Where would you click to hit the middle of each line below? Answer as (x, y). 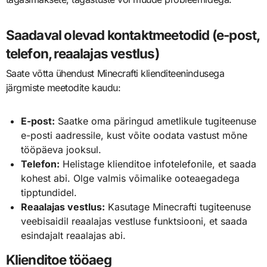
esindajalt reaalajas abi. (74, 236)
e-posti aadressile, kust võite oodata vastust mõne (134, 136)
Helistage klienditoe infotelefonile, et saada (158, 164)
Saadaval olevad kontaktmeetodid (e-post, (133, 35)
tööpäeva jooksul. (61, 150)
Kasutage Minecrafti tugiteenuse (178, 207)
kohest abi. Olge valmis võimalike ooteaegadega (131, 178)
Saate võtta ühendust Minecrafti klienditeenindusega (115, 74)
